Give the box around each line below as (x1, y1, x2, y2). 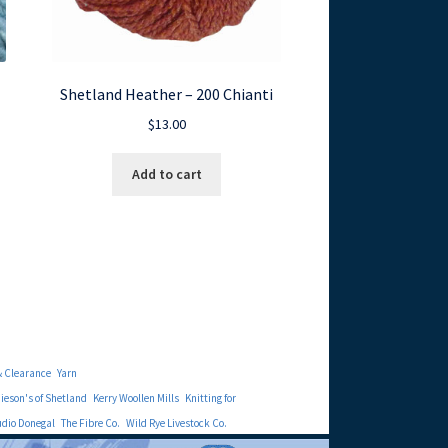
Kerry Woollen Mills (92, 391, 179, 406)
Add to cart (131, 164, 202, 183)
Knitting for (184, 391, 236, 406)
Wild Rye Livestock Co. (125, 416, 227, 431)
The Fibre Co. (60, 416, 120, 431)
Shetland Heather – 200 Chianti (60, 83, 274, 104)
